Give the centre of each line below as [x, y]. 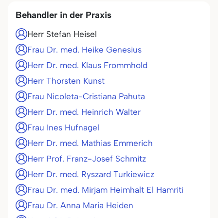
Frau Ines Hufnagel [63, 127]
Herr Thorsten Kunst [66, 81]
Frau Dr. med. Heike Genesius [84, 50]
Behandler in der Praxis [64, 15]
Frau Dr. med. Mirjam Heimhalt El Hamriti [105, 190]
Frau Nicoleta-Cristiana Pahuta [86, 96]
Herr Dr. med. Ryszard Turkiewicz [91, 174]
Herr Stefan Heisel [62, 34]
